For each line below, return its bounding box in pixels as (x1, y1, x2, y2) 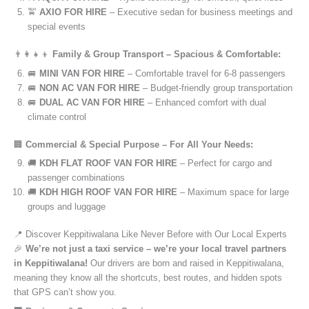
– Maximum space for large (177, 187, 289, 198)
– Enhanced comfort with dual (145, 97, 266, 108)
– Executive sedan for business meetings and (107, 7, 292, 18)
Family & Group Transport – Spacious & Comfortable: (52, 49, 281, 60)
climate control (28, 111, 86, 122)
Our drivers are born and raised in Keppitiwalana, (88, 258, 284, 269)
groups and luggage (28, 201, 106, 212)
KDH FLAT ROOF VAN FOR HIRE (39, 158, 177, 169)
